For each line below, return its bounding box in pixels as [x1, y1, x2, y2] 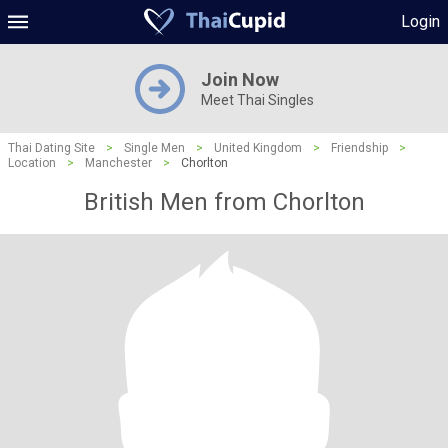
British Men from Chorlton [83, 188, 365, 216]
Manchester [85, 156, 152, 170]
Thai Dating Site [8, 141, 95, 155]
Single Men [124, 141, 185, 155]
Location [8, 156, 56, 170]
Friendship [331, 141, 388, 155]
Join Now [200, 69, 279, 90]
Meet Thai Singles [200, 92, 314, 108]
